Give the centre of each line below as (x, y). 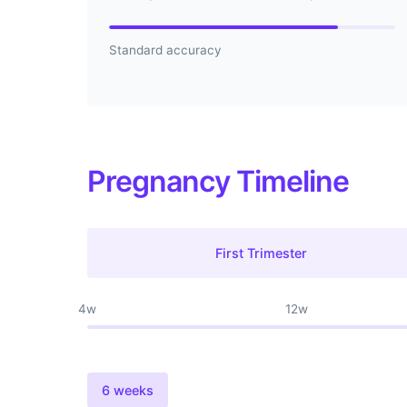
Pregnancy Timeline (218, 181)
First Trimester (262, 253)
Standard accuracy (165, 50)
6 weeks (128, 390)
